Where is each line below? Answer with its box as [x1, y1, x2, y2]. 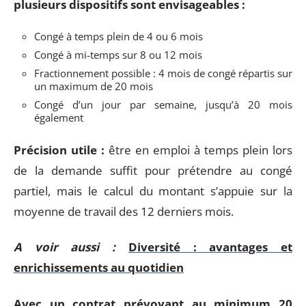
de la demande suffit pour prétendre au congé [14, 162, 292, 178]
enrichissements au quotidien [14, 260, 184, 275]
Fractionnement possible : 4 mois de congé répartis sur [34, 66, 292, 80]
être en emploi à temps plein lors [105, 141, 292, 158]
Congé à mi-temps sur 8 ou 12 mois [34, 48, 202, 61]
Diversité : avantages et [128, 239, 293, 255]
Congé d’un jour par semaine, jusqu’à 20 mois [34, 98, 292, 111]
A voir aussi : [14, 239, 116, 255]
